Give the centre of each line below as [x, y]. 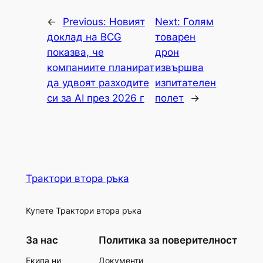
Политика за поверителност [168, 240]
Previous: [86, 22]
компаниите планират [100, 68]
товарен [176, 37]
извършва [180, 68]
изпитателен [186, 83]
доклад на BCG [84, 37]
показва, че [75, 53]
